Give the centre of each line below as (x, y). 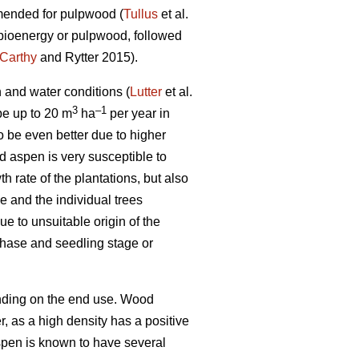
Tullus (141, 14)
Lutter (146, 92)
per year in (138, 114)
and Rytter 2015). (87, 58)
